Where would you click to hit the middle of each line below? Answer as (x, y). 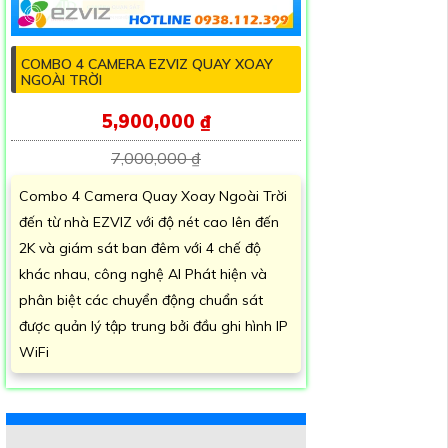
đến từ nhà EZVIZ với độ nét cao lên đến (149, 221)
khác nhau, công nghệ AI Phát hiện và (143, 273)
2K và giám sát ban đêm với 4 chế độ (140, 247)
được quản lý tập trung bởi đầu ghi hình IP (153, 325)
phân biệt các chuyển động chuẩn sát (141, 299)
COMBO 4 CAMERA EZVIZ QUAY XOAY (147, 63)
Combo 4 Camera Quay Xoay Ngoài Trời (153, 195)
